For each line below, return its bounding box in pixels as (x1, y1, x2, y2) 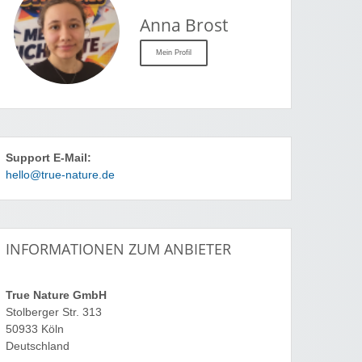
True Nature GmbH (6, 289, 107, 302)
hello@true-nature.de (6, 169, 115, 182)
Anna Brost (140, 14, 228, 37)
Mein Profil (156, 48, 192, 57)
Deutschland (6, 340, 69, 353)
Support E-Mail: (6, 152, 91, 165)
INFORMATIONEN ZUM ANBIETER (6, 239, 231, 259)
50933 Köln (6, 323, 64, 336)
